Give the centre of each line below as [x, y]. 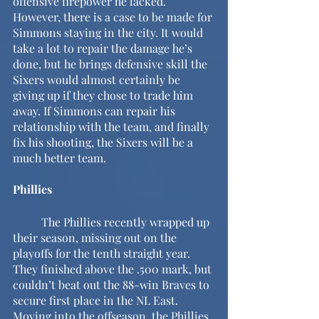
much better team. [59, 157]
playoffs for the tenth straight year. [103, 253]
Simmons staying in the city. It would [109, 32]
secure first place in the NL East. [97, 300]
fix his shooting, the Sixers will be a [104, 142]
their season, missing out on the [96, 237]
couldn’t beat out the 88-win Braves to [113, 284]
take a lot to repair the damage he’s [104, 48]
